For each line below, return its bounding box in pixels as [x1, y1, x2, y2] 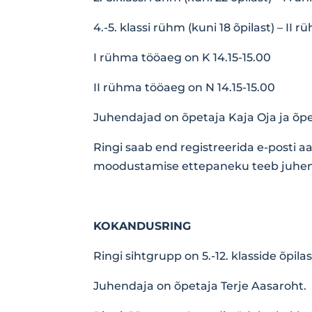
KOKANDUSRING [93, 219, 192, 233]
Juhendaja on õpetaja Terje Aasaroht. [93, 279, 307, 292]
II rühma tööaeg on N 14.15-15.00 [93, 80, 276, 94]
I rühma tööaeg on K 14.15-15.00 [93, 50, 272, 64]
